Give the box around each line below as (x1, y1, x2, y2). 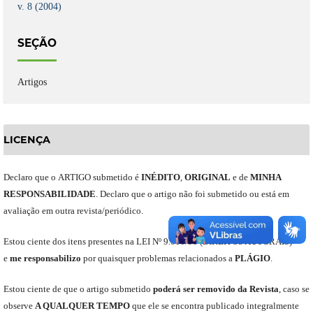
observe (3, 300, 35, 312)
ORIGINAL (184, 172, 231, 183)
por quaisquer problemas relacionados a (80, 253, 235, 264)
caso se (280, 284, 310, 295)
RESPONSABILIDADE (3, 189, 96, 200)
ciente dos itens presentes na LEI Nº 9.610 (27, 236, 185, 247)
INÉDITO (140, 172, 180, 183)
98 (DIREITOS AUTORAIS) (187, 236, 292, 247)
